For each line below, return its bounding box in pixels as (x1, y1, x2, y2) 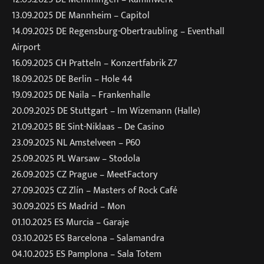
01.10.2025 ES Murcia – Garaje (12, 214, 129, 230)
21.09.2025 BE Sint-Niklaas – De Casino (12, 118, 164, 134)
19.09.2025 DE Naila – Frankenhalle (12, 87, 150, 103)
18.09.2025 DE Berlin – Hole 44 (12, 71, 133, 87)
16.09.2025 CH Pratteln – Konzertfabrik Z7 (12, 55, 177, 71)
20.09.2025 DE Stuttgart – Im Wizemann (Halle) (12, 103, 200, 118)
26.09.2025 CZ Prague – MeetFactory (12, 166, 157, 182)
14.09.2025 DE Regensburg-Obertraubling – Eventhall (12, 23, 225, 39)
